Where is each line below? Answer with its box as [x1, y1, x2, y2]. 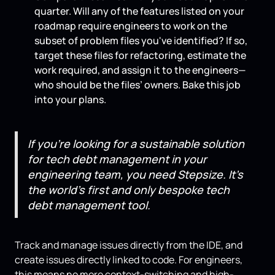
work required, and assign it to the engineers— [34, 63, 246, 77]
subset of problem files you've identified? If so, [34, 34, 247, 48]
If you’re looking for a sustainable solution [28, 136, 244, 152]
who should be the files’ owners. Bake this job [34, 78, 241, 92]
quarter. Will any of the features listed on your [34, 4, 244, 18]
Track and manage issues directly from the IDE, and [15, 238, 242, 252]
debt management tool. [28, 198, 150, 213]
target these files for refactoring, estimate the [34, 48, 246, 63]
